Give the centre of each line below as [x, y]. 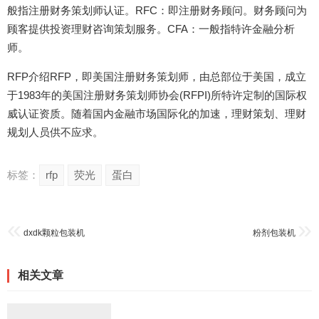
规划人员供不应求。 [55, 132]
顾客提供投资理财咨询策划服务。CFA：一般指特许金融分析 [151, 29]
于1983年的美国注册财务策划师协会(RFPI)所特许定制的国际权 [157, 95]
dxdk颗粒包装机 [54, 233]
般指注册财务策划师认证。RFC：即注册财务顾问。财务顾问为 [157, 11]
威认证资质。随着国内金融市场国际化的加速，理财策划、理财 [157, 114]
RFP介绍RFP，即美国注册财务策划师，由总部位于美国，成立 [157, 77]
